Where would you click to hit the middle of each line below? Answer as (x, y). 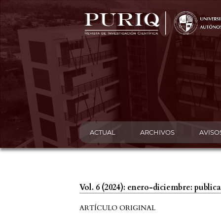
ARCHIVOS (157, 132)
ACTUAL (103, 132)
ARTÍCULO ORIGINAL (118, 208)
